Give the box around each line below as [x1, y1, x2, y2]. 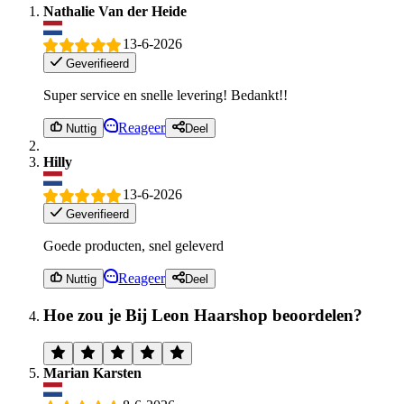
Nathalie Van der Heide [43, 3, 187, 19]
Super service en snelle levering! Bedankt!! [43, 87, 288, 103]
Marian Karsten [43, 365, 142, 381]
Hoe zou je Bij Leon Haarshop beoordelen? [43, 305, 363, 325]
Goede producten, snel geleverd [43, 237, 224, 253]
